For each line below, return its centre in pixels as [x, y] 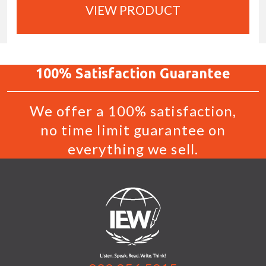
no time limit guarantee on [133, 129]
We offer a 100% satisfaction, [133, 110]
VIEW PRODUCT [133, 10]
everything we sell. [133, 148]
